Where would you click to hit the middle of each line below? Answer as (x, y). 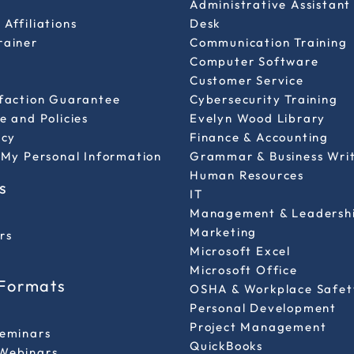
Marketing (224, 232)
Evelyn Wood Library (258, 118)
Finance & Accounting (259, 137)
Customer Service (247, 80)
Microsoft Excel (240, 250)
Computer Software (254, 61)
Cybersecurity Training (264, 99)
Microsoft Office (244, 269)
